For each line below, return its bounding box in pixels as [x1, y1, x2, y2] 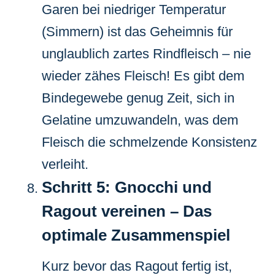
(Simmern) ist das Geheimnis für [42, 23, 233, 39]
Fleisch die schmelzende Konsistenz [42, 134, 257, 150]
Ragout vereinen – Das [42, 201, 212, 220]
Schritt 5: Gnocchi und [42, 177, 212, 196]
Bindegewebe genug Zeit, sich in [42, 90, 234, 106]
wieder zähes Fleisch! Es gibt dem [42, 68, 244, 83]
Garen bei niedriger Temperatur [42, 1, 226, 17]
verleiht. [42, 156, 88, 172]
